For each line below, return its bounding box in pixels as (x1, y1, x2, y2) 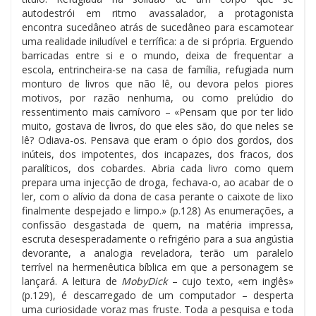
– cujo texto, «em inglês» (167, 274, 294, 288)
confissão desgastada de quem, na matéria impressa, (22, 217, 293, 231)
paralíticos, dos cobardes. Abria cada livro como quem (22, 161, 293, 175)
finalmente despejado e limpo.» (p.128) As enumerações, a (22, 203, 293, 217)
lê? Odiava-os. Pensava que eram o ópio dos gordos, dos (22, 133, 293, 147)
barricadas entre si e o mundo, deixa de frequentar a (22, 48, 293, 62)
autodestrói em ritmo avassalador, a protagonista (22, 6, 293, 20)
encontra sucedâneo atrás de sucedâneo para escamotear (22, 20, 293, 34)
